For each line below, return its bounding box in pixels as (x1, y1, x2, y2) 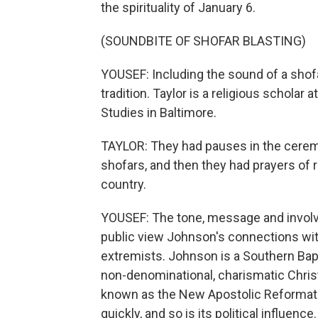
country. (101, 177, 146, 192)
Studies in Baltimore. (101, 105, 216, 120)
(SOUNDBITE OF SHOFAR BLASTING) (101, 33, 306, 48)
